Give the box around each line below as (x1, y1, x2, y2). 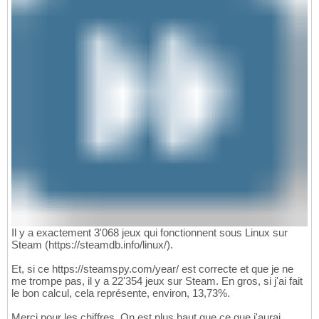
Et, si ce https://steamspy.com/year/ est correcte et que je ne (11, 262, 293, 275)
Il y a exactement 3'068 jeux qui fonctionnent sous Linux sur (11, 226, 288, 239)
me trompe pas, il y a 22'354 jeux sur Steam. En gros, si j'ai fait (11, 274, 303, 287)
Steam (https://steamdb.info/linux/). (11, 238, 173, 251)
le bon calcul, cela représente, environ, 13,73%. (11, 286, 230, 299)
